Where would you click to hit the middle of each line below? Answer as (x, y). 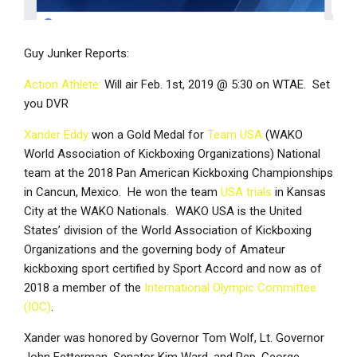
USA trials (246, 192)
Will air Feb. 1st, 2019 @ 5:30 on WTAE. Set (216, 85)
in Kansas (299, 192)
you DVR (46, 104)
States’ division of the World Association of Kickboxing (168, 231)
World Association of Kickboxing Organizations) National (172, 154)
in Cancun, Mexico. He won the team (122, 192)
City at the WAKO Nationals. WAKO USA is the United (163, 212)
